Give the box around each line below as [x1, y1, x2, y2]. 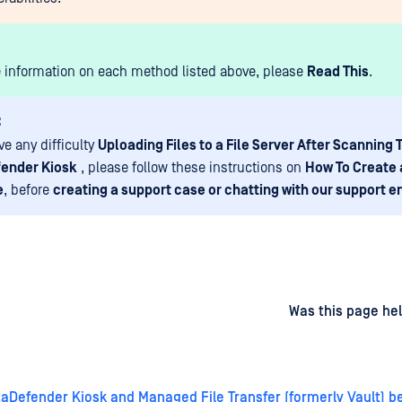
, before [4, 182, 53, 198]
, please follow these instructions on [77, 160, 305, 176]
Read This [307, 64, 369, 80]
